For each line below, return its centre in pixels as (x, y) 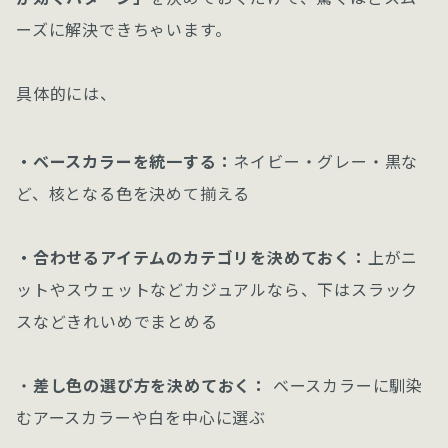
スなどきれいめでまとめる (117, 321)
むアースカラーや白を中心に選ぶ (141, 417)
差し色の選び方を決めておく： (150, 385)
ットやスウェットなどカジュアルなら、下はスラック (217, 289)
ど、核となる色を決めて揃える (133, 193)
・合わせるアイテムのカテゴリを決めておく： (192, 257)
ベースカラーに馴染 (346, 385)
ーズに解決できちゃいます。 (124, 29)
